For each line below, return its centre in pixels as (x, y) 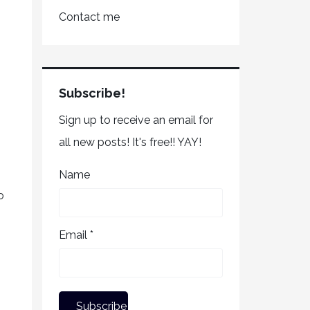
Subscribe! (92, 93)
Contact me (89, 17)
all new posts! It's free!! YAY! (130, 142)
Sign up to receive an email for (136, 120)
